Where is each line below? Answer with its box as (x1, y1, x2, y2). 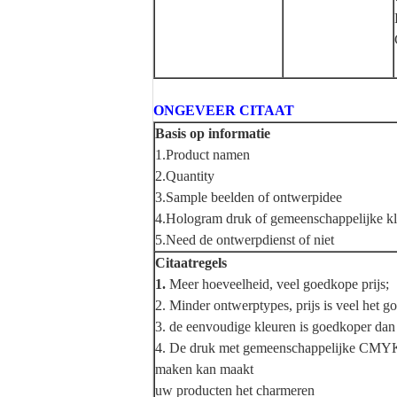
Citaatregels (155, 255, 227, 270)
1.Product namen (155, 147, 250, 162)
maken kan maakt (155, 362, 253, 377)
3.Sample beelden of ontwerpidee (155, 190, 342, 205)
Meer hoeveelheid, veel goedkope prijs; (169, 276, 389, 292)
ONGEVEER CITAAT (153, 103, 294, 118)
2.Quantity (155, 168, 214, 183)
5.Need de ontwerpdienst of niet (155, 232, 334, 247)
